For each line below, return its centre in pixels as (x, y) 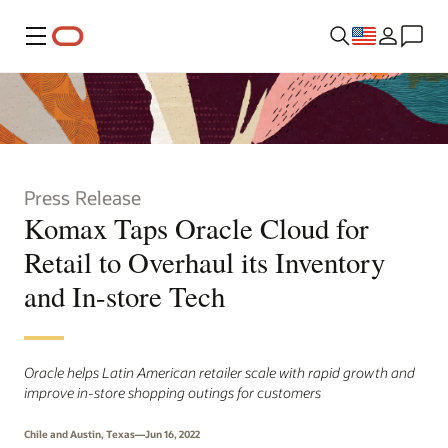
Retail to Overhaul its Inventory (204, 261)
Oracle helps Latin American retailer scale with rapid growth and (219, 372)
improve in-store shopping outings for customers (172, 392)
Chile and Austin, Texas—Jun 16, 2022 (112, 433)
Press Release (82, 197)
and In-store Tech (124, 295)
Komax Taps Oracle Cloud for (196, 227)
